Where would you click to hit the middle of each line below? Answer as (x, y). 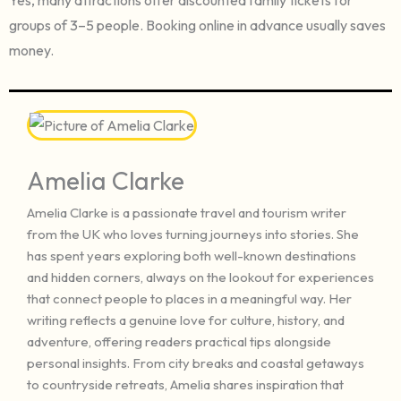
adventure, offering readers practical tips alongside (179, 341)
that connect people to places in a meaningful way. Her (189, 298)
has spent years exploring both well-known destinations (192, 255)
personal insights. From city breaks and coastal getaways (196, 363)
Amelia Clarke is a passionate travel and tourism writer (187, 212)
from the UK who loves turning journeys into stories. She (193, 234)
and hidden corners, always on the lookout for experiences (200, 277)
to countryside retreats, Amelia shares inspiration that (185, 384)
